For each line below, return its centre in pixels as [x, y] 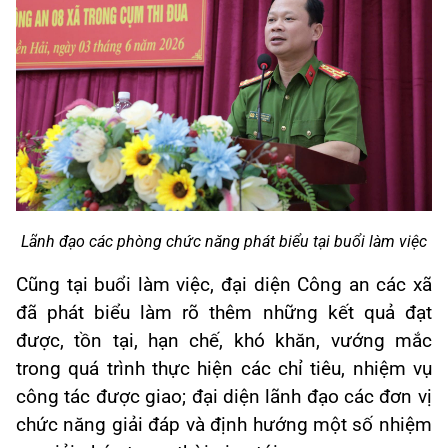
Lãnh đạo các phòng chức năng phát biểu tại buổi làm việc [223, 242]
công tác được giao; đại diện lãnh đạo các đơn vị [224, 397]
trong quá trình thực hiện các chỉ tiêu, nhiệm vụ [224, 369]
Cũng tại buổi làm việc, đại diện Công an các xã [224, 285]
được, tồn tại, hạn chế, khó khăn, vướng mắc [224, 341]
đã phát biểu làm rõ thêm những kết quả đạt [224, 313]
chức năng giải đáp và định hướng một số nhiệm [224, 425]
